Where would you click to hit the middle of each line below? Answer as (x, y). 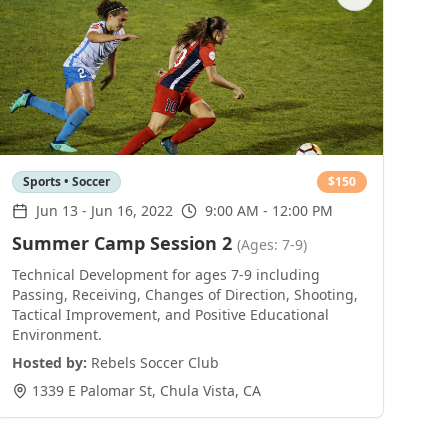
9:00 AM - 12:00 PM (268, 210)
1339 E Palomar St (91, 390)
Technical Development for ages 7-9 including (165, 274)
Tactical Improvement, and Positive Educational (170, 314)
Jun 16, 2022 (131, 210)
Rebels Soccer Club (154, 362)
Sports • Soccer (66, 181)
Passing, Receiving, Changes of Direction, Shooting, (184, 294)
